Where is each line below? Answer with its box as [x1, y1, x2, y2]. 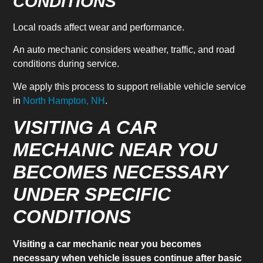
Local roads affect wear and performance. [13, 22, 185, 32]
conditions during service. [13, 59, 120, 69]
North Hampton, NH [23, 95, 106, 106]
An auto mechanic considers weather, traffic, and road [13, 45, 235, 55]
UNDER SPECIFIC [13, 184, 171, 205]
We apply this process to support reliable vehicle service [13, 81, 247, 92]
